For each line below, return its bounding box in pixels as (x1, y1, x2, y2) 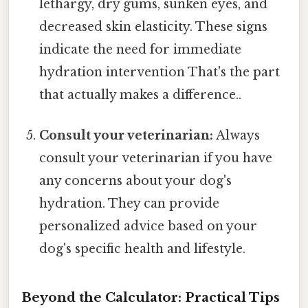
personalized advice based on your (39, 219, 258, 234)
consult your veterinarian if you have (39, 151, 273, 166)
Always (213, 128, 261, 144)
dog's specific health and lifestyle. (39, 241, 246, 257)
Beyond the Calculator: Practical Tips (21, 289, 280, 305)
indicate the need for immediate (39, 41, 242, 57)
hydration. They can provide (39, 196, 220, 212)
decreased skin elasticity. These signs (39, 19, 268, 34)
